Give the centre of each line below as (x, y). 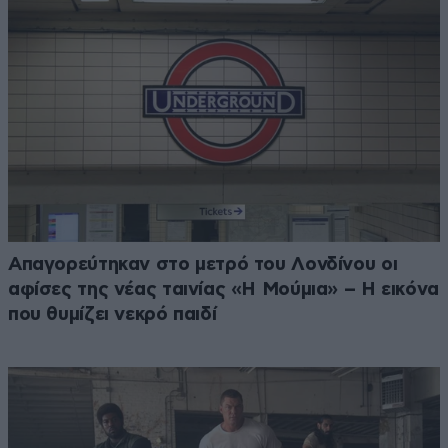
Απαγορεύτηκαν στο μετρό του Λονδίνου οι (203, 265)
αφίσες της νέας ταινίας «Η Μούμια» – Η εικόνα (223, 290)
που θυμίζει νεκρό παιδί (112, 315)
